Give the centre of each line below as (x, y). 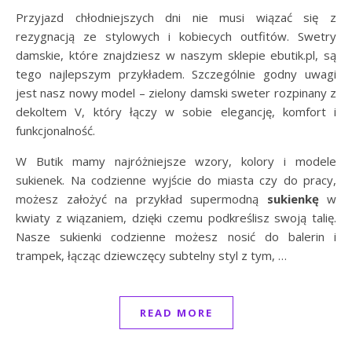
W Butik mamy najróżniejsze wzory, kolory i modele (176, 161)
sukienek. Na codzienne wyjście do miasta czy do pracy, (176, 180)
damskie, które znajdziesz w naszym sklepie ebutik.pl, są (176, 55)
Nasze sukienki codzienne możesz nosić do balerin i (176, 236)
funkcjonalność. (55, 130)
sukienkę (293, 198)
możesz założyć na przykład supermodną (141, 198)
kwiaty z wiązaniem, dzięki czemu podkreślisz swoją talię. (176, 217)
